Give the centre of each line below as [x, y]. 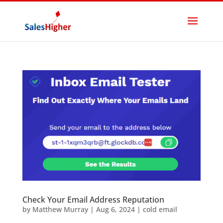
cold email [160, 209]
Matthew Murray [60, 209]
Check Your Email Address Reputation [93, 199]
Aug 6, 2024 [115, 209]
